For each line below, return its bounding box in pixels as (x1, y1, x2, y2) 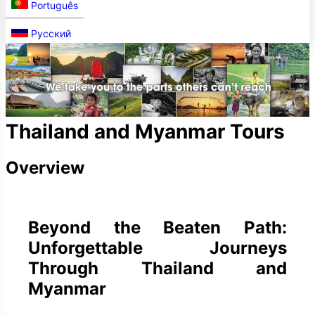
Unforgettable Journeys (28, 238, 287, 259)
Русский (31, 27, 71, 39)
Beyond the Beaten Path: (28, 217, 287, 238)
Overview (6, 157, 84, 179)
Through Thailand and (28, 258, 287, 279)
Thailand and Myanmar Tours (6, 120, 285, 144)
